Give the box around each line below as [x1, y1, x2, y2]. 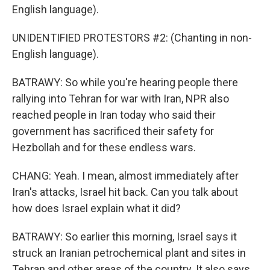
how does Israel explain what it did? [12, 202, 181, 215]
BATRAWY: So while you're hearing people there [12, 76, 238, 89]
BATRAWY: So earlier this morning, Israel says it [12, 230, 237, 243]
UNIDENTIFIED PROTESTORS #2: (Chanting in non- [12, 31, 252, 44]
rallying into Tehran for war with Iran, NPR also [12, 92, 229, 105]
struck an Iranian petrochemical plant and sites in [12, 246, 246, 259]
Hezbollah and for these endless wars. [12, 141, 196, 154]
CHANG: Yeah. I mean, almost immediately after [12, 169, 239, 182]
